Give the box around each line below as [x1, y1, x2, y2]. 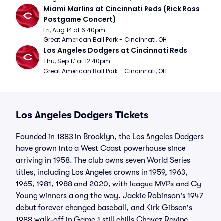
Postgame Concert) [43, 14, 116, 24]
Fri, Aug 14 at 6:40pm [43, 26, 105, 34]
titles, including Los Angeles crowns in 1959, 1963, [16, 168, 188, 177]
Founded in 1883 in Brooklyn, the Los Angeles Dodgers [16, 132, 204, 141]
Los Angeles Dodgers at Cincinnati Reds [43, 45, 187, 55]
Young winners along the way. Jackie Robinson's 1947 [16, 191, 203, 200]
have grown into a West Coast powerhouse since [16, 144, 185, 153]
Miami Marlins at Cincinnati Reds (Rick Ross [43, 4, 200, 14]
